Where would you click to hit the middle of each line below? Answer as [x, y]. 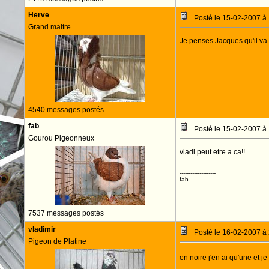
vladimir [42, 229]
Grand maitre [49, 27]
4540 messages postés [66, 110]
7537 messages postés [66, 213]
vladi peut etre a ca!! [212, 152]
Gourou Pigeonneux [61, 138]
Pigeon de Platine [57, 241]
